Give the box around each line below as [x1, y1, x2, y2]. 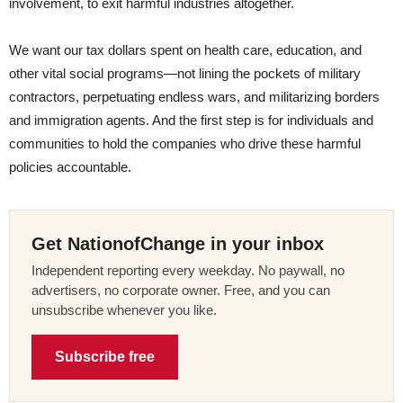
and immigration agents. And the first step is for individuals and [9, 112, 373, 129]
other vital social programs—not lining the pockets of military [9, 66, 361, 82]
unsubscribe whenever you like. [31, 302, 217, 318]
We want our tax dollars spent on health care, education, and [9, 42, 362, 58]
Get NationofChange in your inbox [31, 234, 324, 255]
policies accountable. [9, 159, 182, 175]
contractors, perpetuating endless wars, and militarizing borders [9, 89, 380, 105]
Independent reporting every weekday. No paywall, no [31, 263, 345, 279]
